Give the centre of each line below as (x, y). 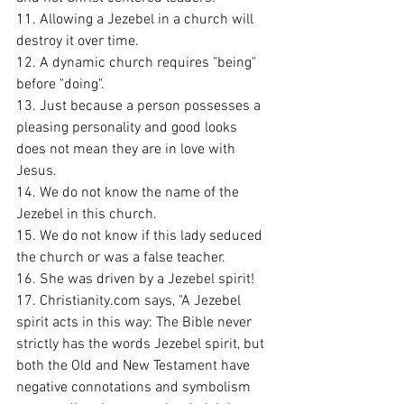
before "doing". (62, 85)
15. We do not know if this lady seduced (141, 236)
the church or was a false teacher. (123, 258)
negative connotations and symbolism (135, 388)
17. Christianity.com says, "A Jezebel (130, 301)
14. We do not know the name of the (129, 193)
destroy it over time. (79, 41)
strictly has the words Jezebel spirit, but (142, 344)
